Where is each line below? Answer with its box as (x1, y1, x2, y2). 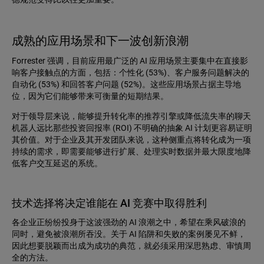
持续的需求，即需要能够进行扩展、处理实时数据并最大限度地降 (12, 147, 251, 157)
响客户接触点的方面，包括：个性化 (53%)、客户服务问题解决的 (12, 68, 249, 78)
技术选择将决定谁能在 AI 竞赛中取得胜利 (12, 197, 207, 210)
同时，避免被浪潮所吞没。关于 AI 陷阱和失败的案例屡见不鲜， (12, 229, 246, 239)
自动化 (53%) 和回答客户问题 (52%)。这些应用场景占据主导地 (12, 80, 241, 90)
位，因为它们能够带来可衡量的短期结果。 (12, 91, 169, 101)
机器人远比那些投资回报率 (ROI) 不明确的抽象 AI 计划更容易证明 (12, 123, 252, 133)
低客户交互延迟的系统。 (12, 159, 103, 169)
